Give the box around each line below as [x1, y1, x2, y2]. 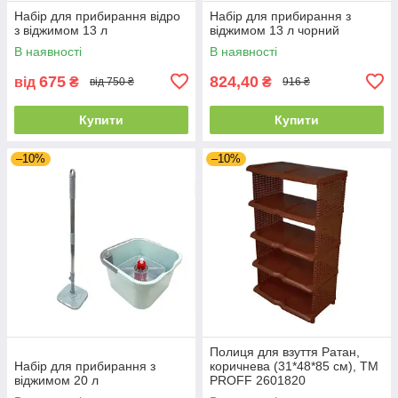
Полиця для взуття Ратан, [210, 344, 360, 359]
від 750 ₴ [90, 76, 134, 89]
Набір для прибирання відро [14, 8, 180, 23]
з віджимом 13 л [14, 22, 107, 37]
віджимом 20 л [14, 372, 99, 387]
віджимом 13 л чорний [210, 22, 339, 37]
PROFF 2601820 [210, 372, 306, 387]
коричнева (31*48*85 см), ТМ [210, 358, 378, 373]
